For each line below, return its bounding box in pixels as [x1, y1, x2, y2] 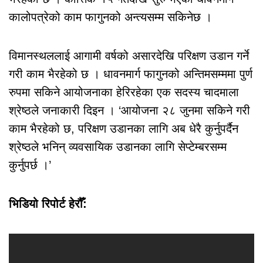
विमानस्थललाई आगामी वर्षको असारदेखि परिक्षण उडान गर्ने [9, 49, 249, 62]
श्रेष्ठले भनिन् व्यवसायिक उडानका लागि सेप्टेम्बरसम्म [9, 140, 227, 153]
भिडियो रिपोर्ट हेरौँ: [9, 197, 87, 210]
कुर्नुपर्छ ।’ [9, 158, 51, 171]
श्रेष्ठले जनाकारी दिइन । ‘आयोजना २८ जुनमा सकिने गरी [9, 103, 250, 117]
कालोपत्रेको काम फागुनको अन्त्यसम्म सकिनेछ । [9, 10, 212, 23]
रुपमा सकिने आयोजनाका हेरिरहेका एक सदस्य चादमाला [9, 85, 239, 99]
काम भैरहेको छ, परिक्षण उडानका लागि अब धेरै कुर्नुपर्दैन [9, 122, 238, 135]
